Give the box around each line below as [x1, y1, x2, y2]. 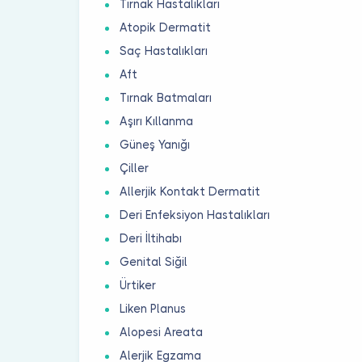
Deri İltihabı [120, 232, 183, 246]
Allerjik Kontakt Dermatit [120, 185, 261, 199]
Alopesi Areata [120, 326, 204, 339]
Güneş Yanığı [120, 138, 191, 152]
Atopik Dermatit [120, 21, 212, 35]
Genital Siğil [120, 255, 188, 269]
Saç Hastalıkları [120, 44, 208, 58]
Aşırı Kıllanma [120, 115, 194, 128]
